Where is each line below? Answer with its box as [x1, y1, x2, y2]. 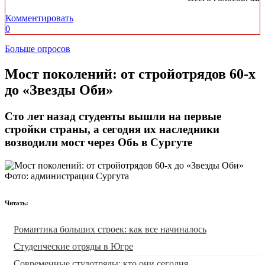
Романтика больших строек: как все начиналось [14, 224, 206, 234]
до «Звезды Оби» [5, 82, 113, 98]
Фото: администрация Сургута [5, 171, 129, 182]
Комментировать [5, 13, 73, 24]
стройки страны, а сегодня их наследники [5, 123, 219, 136]
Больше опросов [5, 44, 70, 54]
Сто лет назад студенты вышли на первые [5, 110, 221, 123]
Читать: [5, 199, 28, 206]
